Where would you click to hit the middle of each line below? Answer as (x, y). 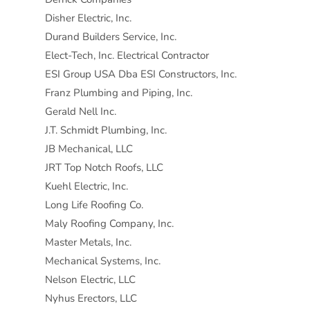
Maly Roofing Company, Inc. (109, 224)
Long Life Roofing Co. (94, 205)
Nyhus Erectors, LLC (91, 299)
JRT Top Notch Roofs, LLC (104, 168)
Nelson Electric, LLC (90, 280)
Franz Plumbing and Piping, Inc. (118, 93)
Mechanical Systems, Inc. (102, 261)
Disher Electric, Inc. (88, 18)
